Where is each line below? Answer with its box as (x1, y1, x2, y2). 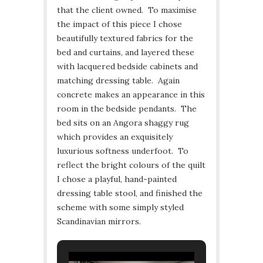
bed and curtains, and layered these (57, 47, 194, 58)
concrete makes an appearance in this (57, 89, 205, 100)
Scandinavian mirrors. (57, 216, 141, 227)
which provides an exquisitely (57, 131, 173, 143)
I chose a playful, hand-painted (57, 174, 177, 185)
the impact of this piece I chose (57, 19, 182, 30)
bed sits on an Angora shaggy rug (57, 117, 189, 129)
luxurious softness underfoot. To (57, 146, 188, 157)
